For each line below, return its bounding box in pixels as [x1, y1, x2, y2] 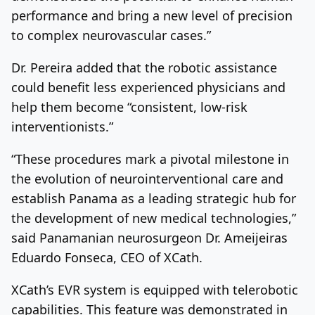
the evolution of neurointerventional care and [11, 169, 283, 187]
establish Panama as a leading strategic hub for [11, 189, 296, 207]
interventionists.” [11, 117, 113, 135]
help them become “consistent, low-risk [11, 98, 247, 115]
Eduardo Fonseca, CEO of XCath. [11, 248, 202, 266]
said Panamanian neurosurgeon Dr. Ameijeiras [11, 229, 288, 246]
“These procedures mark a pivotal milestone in [11, 150, 289, 167]
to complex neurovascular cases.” [11, 26, 211, 44]
